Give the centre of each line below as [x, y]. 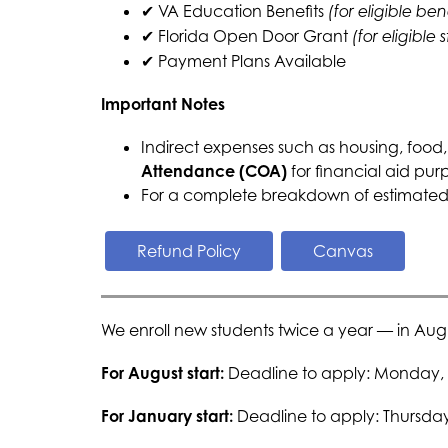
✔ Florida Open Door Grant [246, 36]
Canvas [342, 251]
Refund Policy [188, 251]
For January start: [168, 416]
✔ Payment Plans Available [243, 61]
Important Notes [162, 104]
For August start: [164, 373]
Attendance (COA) [213, 171]
